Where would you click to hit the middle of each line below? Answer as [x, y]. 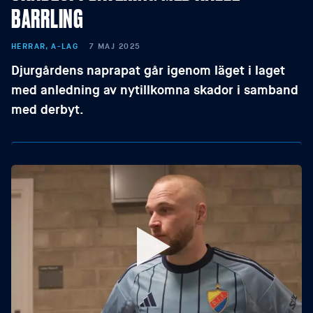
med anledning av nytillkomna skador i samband [155, 90]
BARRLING [48, 17]
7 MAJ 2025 [115, 46]
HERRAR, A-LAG [45, 46]
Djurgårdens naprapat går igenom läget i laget [148, 71]
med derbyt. [48, 110]
